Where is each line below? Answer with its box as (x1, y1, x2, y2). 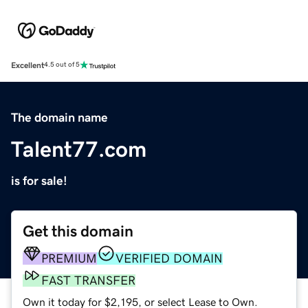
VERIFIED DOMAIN (115, 252, 223, 265)
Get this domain (23, 223, 133, 239)
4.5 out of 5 (44, 61, 80, 69)
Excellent (11, 60, 44, 69)
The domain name (11, 111, 108, 124)
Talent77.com (11, 137, 146, 160)
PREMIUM (41, 252, 97, 265)
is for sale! (11, 174, 67, 187)
